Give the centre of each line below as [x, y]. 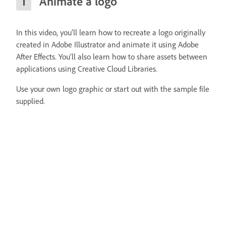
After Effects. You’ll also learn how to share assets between [112, 56]
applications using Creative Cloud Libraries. [87, 69]
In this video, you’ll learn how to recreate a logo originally [111, 32]
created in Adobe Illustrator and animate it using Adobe [107, 44]
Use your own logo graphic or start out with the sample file [113, 89]
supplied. [31, 101]
